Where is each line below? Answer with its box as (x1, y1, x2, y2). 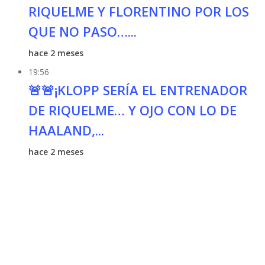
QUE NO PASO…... (28, 22, 137, 40)
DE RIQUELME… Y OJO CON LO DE (28, 101, 237, 119)
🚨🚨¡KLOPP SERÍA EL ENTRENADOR (28, 81, 247, 99)
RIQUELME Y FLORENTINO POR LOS (28, 2, 249, 20)
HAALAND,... (28, 121, 104, 139)
